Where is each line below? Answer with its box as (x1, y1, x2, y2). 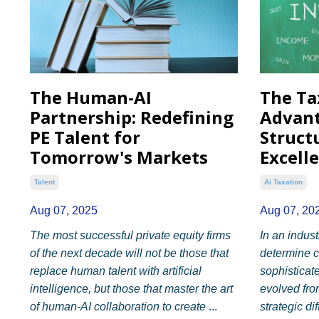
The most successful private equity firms (30, 229, 231, 241)
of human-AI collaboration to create (30, 300, 209, 313)
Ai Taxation (263, 177, 303, 186)
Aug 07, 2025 (30, 204, 98, 216)
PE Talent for (30, 125, 140, 149)
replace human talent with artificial (30, 264, 202, 277)
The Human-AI (30, 85, 152, 109)
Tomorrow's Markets (30, 145, 208, 169)
